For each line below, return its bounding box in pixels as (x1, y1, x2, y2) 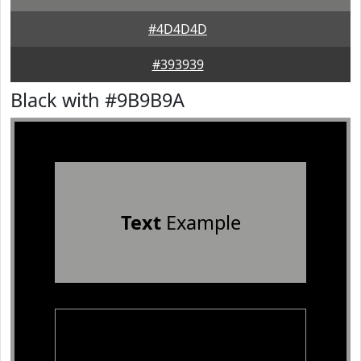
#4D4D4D (148, 20, 207, 38)
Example (160, 210, 241, 235)
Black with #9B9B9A (10, 87, 185, 113)
